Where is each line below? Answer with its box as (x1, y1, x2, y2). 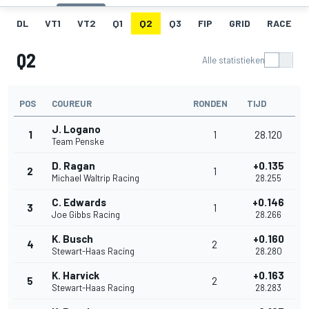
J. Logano (52, 123, 101, 136)
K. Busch (52, 232, 93, 246)
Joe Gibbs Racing (52, 209, 120, 221)
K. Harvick (52, 269, 99, 282)
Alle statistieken (202, 54, 265, 66)
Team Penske (52, 136, 104, 148)
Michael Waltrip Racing (52, 172, 139, 184)
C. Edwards (52, 196, 106, 209)
